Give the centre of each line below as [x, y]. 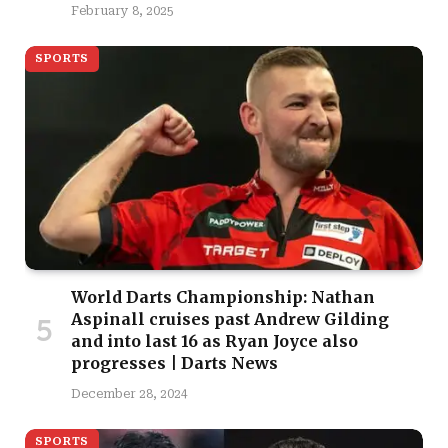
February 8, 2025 [122, 11]
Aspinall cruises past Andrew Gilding [230, 319]
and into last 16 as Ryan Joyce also [214, 341]
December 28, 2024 [129, 394]
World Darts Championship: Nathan [223, 297]
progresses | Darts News [174, 363]
